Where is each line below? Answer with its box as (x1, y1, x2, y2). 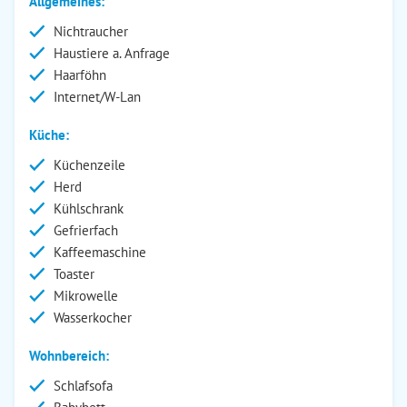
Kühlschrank (54, 200, 124, 217)
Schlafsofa (54, 377, 113, 394)
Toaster (54, 265, 94, 283)
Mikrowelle (54, 287, 118, 304)
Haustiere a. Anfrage (54, 45, 170, 62)
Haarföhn (54, 66, 106, 84)
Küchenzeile (54, 156, 125, 174)
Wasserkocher (54, 309, 132, 326)
